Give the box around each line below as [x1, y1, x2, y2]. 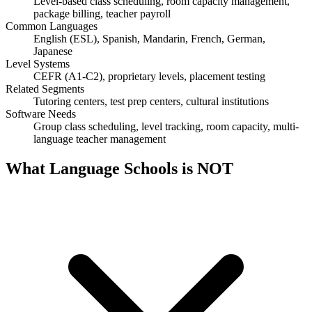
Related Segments [6, 82, 84, 95]
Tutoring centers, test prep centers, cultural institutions [33, 95, 269, 107]
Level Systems [6, 57, 70, 70]
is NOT [178, 159, 233, 178]
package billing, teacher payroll [33, 7, 171, 19]
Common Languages [6, 19, 97, 32]
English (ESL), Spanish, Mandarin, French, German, [33, 32, 265, 45]
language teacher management [33, 132, 166, 145]
